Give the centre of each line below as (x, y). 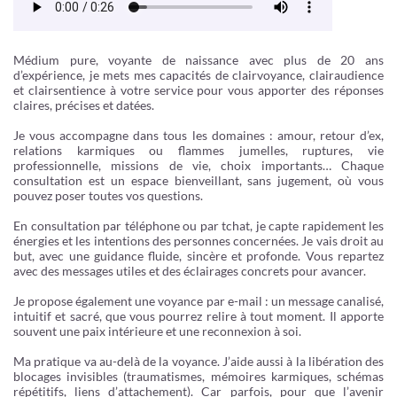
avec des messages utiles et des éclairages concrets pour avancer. (190, 271)
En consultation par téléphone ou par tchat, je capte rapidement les (198, 226)
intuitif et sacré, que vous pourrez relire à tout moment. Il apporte (198, 316)
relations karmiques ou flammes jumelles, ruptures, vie (198, 150)
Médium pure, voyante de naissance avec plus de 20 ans (198, 60)
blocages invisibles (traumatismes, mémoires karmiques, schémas (198, 376)
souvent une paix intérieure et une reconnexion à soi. (157, 331)
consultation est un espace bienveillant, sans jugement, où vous (198, 180)
